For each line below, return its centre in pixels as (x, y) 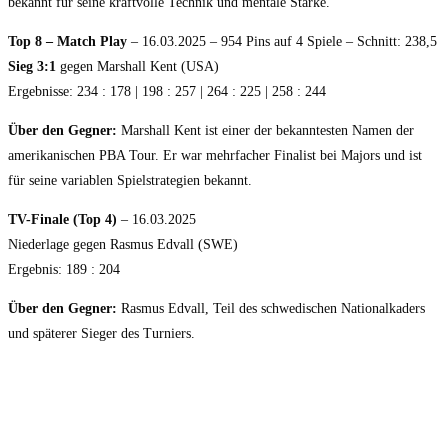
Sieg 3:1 (32, 66)
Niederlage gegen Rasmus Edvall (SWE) (123, 244)
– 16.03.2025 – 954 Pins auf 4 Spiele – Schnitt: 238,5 (282, 41)
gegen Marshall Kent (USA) (137, 66)
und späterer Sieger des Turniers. (101, 333)
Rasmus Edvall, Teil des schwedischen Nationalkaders (271, 308)
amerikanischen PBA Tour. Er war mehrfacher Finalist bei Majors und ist (215, 155)
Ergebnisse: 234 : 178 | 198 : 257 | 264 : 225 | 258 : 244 (167, 91)
